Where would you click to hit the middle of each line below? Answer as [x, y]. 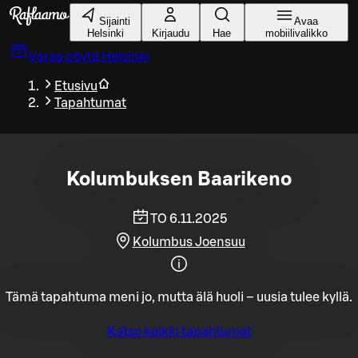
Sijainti [115, 21]
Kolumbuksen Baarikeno [179, 179]
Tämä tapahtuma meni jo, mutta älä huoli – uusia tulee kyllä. [179, 297]
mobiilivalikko [296, 33]
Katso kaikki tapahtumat [179, 331]
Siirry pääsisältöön [58, 10]
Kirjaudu [170, 33]
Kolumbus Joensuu [189, 242]
